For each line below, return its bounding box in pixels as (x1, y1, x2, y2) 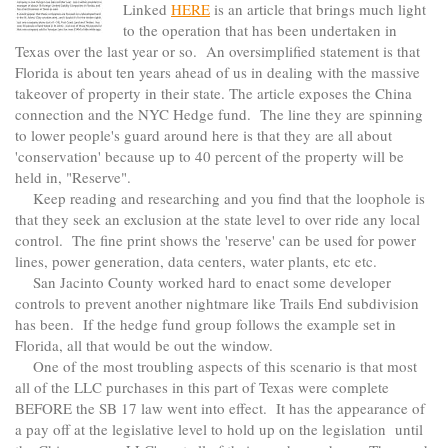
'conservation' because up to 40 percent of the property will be (15, 146, 404, 167)
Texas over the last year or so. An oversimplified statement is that (15, 41, 420, 62)
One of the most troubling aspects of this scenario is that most (15, 356, 417, 377)
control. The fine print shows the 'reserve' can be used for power (15, 230, 416, 251)
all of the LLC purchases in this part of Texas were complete (15, 377, 389, 398)
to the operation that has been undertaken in (123, 20, 397, 41)
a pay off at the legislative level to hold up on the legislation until (15, 419, 423, 440)
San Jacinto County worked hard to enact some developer (15, 272, 391, 293)
